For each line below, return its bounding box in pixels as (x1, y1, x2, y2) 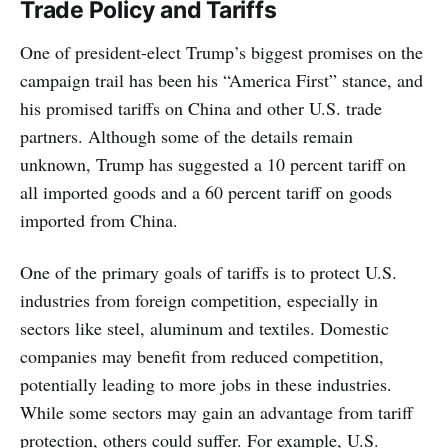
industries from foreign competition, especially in (20, 287, 378, 312)
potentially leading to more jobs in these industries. (20, 371, 392, 396)
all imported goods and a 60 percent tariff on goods (20, 179, 392, 204)
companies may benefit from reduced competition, (20, 343, 384, 368)
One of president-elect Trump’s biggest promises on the (20, 39, 423, 64)
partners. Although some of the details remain (20, 123, 353, 148)
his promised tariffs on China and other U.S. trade (20, 95, 382, 120)
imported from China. (20, 207, 184, 232)
